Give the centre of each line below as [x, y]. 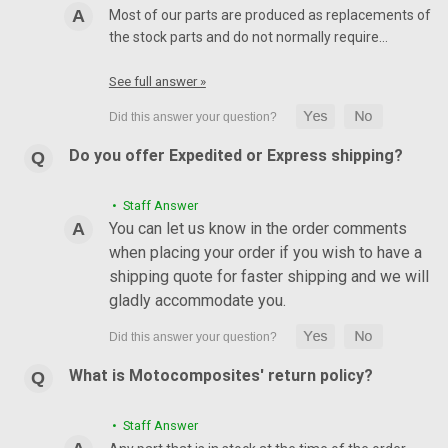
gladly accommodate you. [197, 301]
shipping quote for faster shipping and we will [268, 277]
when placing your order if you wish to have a [265, 253]
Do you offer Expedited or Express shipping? [235, 156]
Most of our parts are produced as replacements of [269, 15]
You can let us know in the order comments [257, 229]
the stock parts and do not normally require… [248, 37]
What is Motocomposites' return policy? [220, 375]
